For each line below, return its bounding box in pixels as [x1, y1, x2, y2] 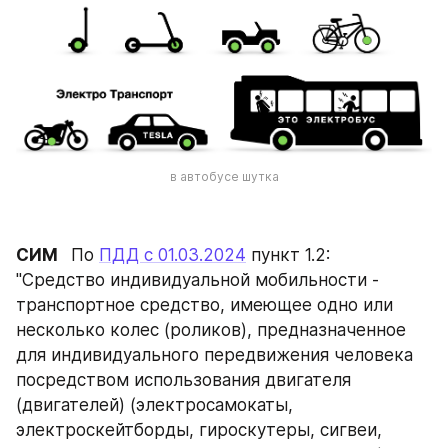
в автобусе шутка [169, 169, 279, 185]
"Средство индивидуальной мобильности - [16, 269, 379, 290]
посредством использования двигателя [16, 369, 351, 390]
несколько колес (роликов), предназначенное [16, 319, 406, 340]
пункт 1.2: [246, 244, 330, 265]
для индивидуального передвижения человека [16, 344, 413, 365]
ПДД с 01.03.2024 [99, 244, 246, 265]
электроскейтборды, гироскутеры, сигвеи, [16, 419, 382, 440]
